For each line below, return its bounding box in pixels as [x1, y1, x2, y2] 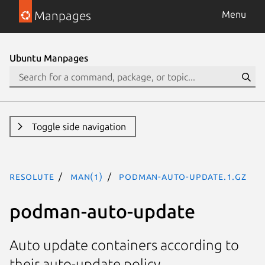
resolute [9, 171, 54, 182]
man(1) [70, 171, 103, 182]
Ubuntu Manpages [9, 53, 88, 63]
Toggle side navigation [31, 121, 126, 132]
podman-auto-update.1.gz [119, 171, 247, 182]
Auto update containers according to [9, 237, 239, 254]
